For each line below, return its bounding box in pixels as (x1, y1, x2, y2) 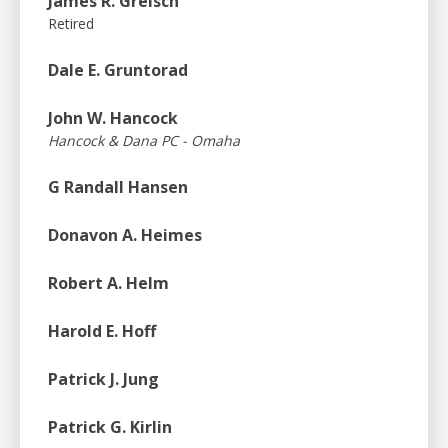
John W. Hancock (48, 106, 178, 129)
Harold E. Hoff (48, 319, 156, 342)
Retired (48, 13, 94, 33)
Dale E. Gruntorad (48, 58, 188, 81)
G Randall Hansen (48, 175, 188, 198)
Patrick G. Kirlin (48, 415, 172, 438)
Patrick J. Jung (48, 367, 159, 390)
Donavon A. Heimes (48, 223, 202, 246)
